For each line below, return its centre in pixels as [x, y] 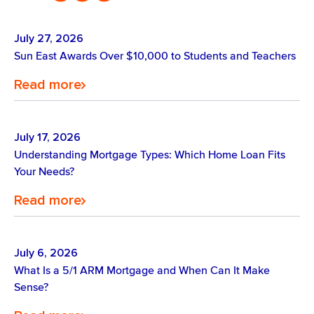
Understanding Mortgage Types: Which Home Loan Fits [150, 154]
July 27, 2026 [49, 39]
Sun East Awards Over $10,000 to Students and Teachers [155, 55]
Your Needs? [44, 171]
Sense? [31, 287]
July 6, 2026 [46, 253]
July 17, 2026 [47, 137]
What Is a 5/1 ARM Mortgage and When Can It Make [142, 270]
